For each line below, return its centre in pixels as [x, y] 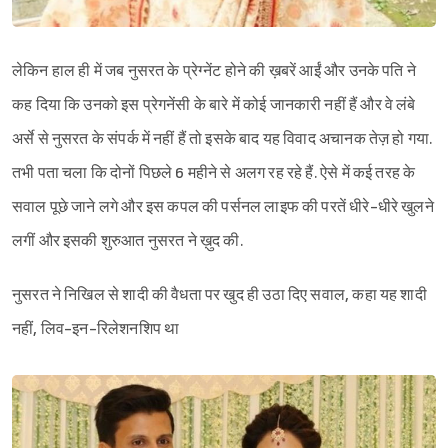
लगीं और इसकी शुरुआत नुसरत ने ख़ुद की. [127, 242]
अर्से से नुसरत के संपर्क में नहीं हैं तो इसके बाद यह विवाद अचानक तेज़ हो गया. [222, 140]
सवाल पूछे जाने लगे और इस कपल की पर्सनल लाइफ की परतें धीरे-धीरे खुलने [223, 208]
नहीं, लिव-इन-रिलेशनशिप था [96, 330]
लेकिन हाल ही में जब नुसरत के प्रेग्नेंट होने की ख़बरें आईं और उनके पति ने [214, 72]
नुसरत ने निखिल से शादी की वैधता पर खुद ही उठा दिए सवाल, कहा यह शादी [219, 296]
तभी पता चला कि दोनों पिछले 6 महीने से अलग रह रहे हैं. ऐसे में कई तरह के [214, 174]
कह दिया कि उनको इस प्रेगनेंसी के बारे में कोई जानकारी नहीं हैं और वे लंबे [214, 106]
